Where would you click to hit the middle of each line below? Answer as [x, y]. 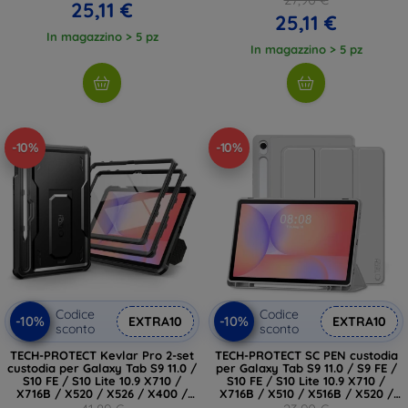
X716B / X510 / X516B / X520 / [306, 393]
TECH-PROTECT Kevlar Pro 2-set [102, 355]
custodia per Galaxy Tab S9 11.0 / [102, 367]
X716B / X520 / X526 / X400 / [102, 393]
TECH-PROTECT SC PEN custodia [306, 355]
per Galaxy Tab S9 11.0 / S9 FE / [306, 367]
